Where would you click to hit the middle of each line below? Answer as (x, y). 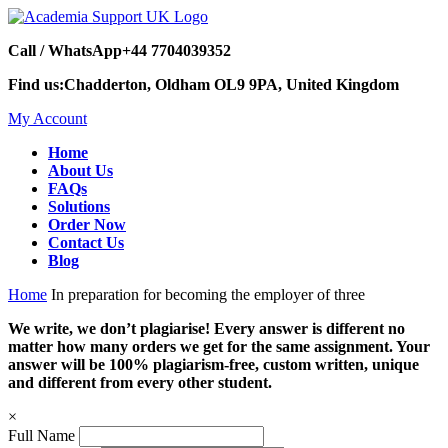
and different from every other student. (140, 382)
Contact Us (86, 242)
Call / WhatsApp (65, 50)
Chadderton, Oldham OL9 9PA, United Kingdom (231, 84)
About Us (80, 170)
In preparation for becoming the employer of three (208, 294)
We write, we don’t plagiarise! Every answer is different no (206, 328)
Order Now (87, 224)
